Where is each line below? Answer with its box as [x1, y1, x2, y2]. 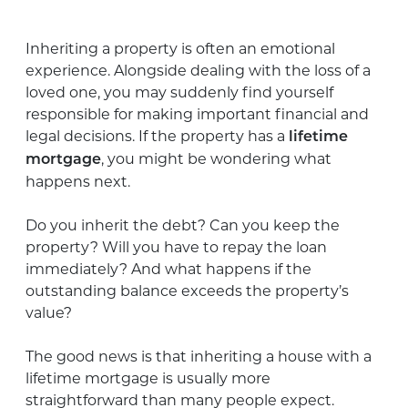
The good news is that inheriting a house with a [25, 347, 372, 365]
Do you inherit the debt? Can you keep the [25, 216, 340, 234]
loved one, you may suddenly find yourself [25, 83, 333, 101]
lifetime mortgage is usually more [25, 369, 270, 387]
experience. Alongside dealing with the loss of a [25, 61, 371, 79]
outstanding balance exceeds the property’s [25, 281, 349, 300]
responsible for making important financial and [25, 105, 369, 123]
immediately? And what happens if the [25, 260, 311, 278]
